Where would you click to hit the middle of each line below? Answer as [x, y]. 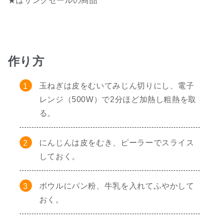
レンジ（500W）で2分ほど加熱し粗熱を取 [118, 99]
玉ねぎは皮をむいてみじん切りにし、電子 [117, 85]
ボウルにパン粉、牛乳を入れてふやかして [117, 186]
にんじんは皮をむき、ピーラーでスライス [117, 142]
